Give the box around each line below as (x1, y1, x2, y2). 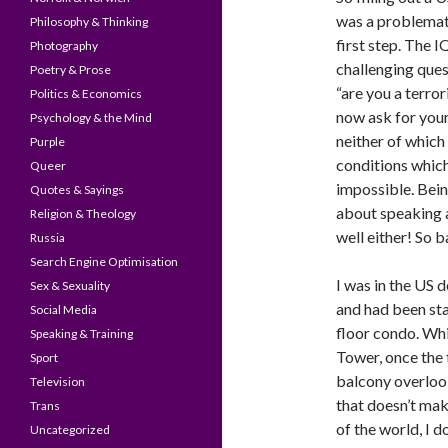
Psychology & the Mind (30, 110, 152, 125)
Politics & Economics (30, 86, 142, 101)
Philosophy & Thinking (30, 14, 148, 29)
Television (30, 374, 85, 389)
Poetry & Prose (30, 62, 111, 77)
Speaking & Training (30, 326, 133, 341)
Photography (30, 38, 98, 53)
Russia (30, 230, 65, 245)
